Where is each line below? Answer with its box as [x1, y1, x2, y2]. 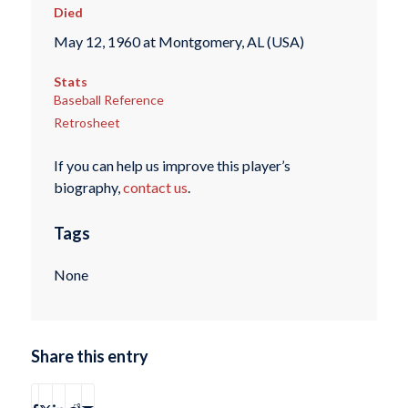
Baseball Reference [53, 91, 164, 107]
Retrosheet [53, 114, 120, 130]
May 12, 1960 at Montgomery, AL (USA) [53, 33, 304, 51]
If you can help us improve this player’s [53, 157, 291, 175]
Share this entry [30, 346, 148, 367]
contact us [122, 178, 188, 197]
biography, [53, 178, 123, 197]
